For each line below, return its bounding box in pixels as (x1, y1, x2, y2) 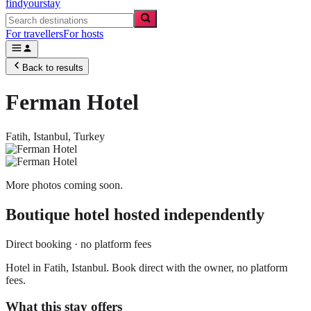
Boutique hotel (6, 205, 110, 224)
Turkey (74, 130, 105, 142)
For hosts (63, 28, 103, 40)
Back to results (22, 62, 83, 73)
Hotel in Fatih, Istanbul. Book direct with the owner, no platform (6, 261, 287, 274)
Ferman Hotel (6, 90, 139, 115)
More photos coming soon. (6, 178, 123, 191)
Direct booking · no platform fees (6, 237, 151, 250)
